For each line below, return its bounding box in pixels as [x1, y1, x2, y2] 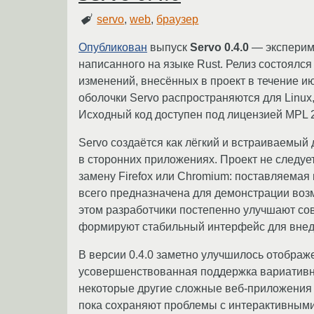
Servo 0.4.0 [190, 41, 249, 53]
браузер [156, 13, 199, 25]
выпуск [147, 41, 190, 53]
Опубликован [78, 41, 147, 53]
